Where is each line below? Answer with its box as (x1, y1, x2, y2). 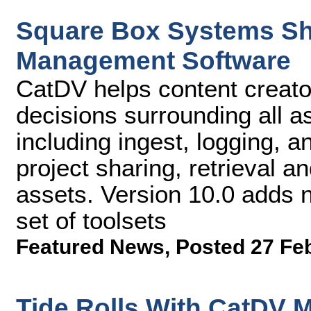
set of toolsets (16, 207, 167, 234)
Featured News (16, 235, 165, 258)
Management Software (16, 46, 291, 75)
